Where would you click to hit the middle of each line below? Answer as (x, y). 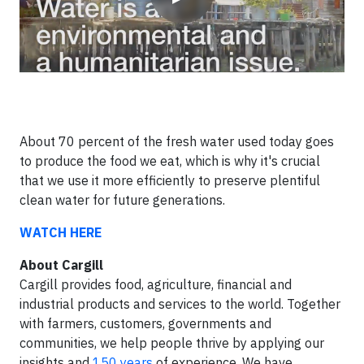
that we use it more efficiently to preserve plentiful (170, 180)
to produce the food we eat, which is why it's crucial (170, 161)
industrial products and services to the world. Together (180, 304)
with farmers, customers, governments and (145, 323)
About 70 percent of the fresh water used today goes (177, 141)
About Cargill (61, 265)
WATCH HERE (61, 232)
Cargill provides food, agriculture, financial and (156, 284)
